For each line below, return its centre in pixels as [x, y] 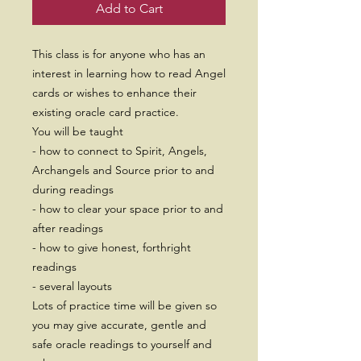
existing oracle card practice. [106, 112]
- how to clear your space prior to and [128, 209]
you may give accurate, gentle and [119, 325]
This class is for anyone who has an [119, 54]
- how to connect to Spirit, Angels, [120, 151]
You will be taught [78, 131]
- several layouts [72, 286]
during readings [73, 189]
